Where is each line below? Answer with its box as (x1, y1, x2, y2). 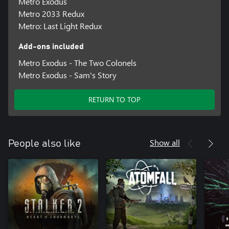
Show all (150, 137, 180, 148)
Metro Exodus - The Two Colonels (18, 57, 136, 68)
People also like (8, 139, 81, 149)
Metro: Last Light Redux (18, 20, 102, 32)
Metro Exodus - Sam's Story (18, 70, 117, 81)
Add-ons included (18, 42, 84, 51)
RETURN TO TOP (88, 95, 141, 105)
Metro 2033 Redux (18, 8, 84, 19)
